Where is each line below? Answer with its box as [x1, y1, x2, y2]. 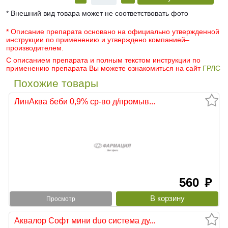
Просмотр [46, 195, 75, 203]
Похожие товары [14, 77, 98, 90]
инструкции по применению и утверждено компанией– [6, 36, 189, 44]
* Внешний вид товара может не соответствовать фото [6, 9, 188, 18]
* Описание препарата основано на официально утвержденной [6, 27, 219, 36]
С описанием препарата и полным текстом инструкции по [6, 56, 201, 65]
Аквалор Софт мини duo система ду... [14, 215, 155, 225]
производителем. [6, 44, 64, 52]
